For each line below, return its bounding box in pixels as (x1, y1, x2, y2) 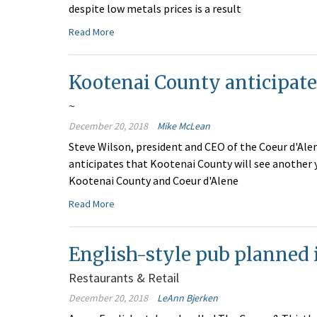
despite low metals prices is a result (69, 1, 241, 16)
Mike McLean (157, 120, 210, 133)
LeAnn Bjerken (157, 292, 218, 305)
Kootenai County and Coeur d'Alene (69, 173, 238, 188)
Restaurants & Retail (69, 270, 179, 287)
